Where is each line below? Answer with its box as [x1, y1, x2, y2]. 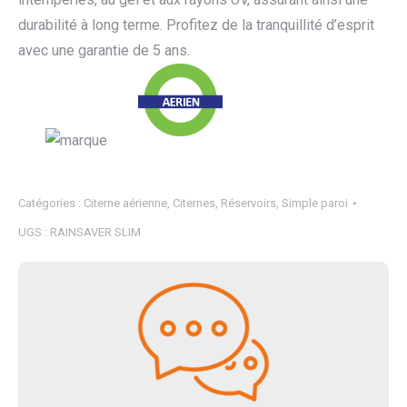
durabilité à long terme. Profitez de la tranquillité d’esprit [18, 16, 374, 34]
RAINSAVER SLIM [50, 225, 141, 239]
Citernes [173, 196, 215, 210]
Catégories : [18, 196, 84, 210]
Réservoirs [221, 196, 276, 210]
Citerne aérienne [84, 196, 167, 210]
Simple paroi [282, 196, 348, 210]
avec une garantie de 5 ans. [18, 42, 190, 59]
